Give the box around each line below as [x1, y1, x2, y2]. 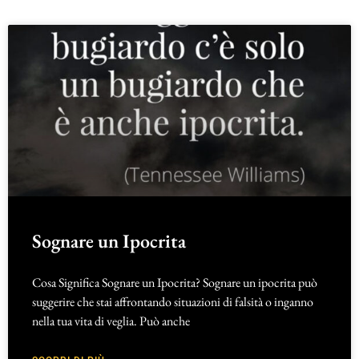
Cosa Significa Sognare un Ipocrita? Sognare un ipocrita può [32, 274, 317, 292]
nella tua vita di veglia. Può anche [32, 313, 190, 330]
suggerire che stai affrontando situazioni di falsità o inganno [32, 293, 313, 311]
